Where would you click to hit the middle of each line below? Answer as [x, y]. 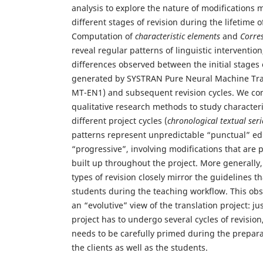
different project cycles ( [119, 121]
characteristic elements [178, 36]
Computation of [103, 36]
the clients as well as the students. [140, 248]
